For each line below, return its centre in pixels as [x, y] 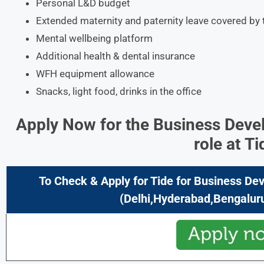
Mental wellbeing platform [94, 38]
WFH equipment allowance [95, 73]
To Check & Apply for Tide [106, 181]
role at [219, 144]
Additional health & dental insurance [115, 56]
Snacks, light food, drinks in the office [119, 91]
